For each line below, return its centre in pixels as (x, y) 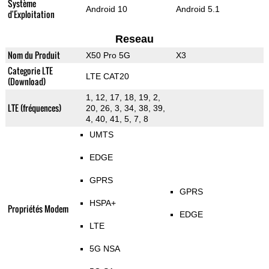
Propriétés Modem (38, 209)
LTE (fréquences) (34, 108)
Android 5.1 (198, 9)
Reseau (134, 39)
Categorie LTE (30, 71)
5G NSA (104, 249)
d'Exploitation (31, 14)
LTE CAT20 (107, 77)
